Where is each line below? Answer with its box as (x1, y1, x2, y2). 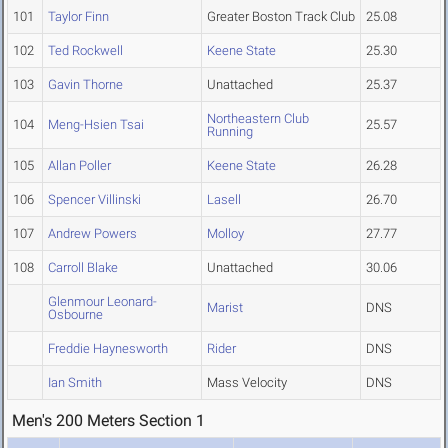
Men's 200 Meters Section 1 (12, 411, 205, 431)
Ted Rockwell (48, 43, 123, 59)
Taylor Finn (48, 9, 109, 25)
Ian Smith (48, 375, 102, 391)
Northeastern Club (207, 111, 309, 127)
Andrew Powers (48, 226, 137, 242)
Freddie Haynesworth (48, 341, 168, 357)
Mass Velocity (207, 375, 287, 391)
